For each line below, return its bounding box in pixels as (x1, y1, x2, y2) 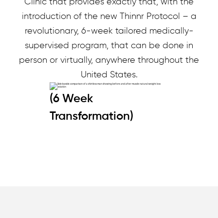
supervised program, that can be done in (25, 41, 193, 50)
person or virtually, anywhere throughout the (19, 55, 199, 65)
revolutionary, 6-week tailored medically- (24, 26, 194, 36)
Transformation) (49, 110, 133, 122)
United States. (80, 70, 138, 79)
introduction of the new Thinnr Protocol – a (21, 12, 197, 21)
